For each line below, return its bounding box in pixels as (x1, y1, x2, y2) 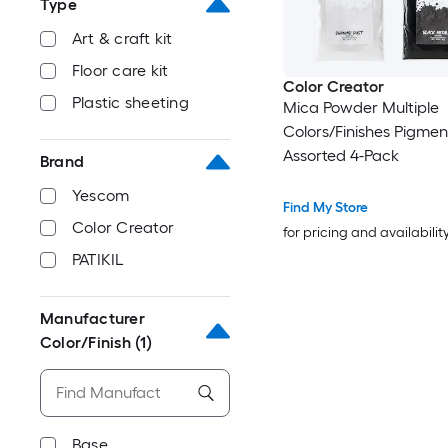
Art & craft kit (72, 29, 173, 48)
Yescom (72, 186, 130, 205)
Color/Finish (40, 333, 131, 352)
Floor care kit (72, 61, 169, 80)
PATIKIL (72, 250, 125, 269)
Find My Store (282, 199, 368, 217)
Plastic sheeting (72, 93, 189, 112)
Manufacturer (40, 309, 145, 328)
